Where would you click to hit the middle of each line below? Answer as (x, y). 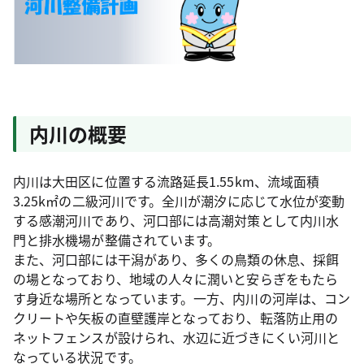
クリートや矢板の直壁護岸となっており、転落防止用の (175, 317)
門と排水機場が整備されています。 (117, 239)
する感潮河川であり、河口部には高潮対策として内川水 (176, 220)
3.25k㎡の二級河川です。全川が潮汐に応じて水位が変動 (179, 200)
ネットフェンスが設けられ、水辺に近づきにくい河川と (176, 337)
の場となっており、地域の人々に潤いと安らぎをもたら (175, 278)
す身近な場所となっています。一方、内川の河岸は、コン (182, 298)
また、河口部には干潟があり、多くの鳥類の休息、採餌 (176, 259)
